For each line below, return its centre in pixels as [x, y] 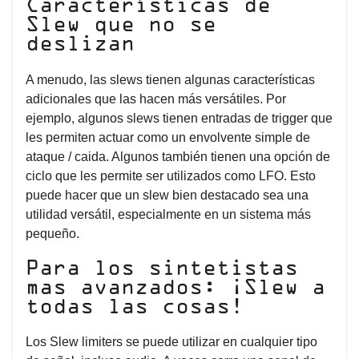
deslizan [80, 44]
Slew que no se [121, 25]
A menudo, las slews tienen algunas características [170, 79]
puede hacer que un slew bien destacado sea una [167, 195]
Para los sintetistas [162, 269]
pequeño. [54, 233]
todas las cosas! [135, 307]
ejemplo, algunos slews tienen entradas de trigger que [179, 118]
